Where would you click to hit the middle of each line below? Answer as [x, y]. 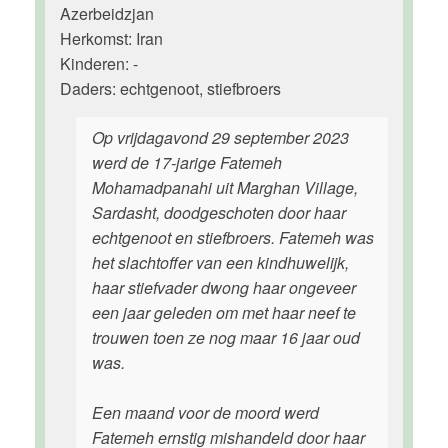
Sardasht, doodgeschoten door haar [219, 212]
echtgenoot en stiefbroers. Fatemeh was [233, 237]
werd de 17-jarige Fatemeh [187, 162]
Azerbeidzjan [107, 13]
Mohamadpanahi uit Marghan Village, [225, 187]
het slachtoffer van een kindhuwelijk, [220, 262]
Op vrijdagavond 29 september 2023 [220, 137]
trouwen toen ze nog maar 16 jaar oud [226, 337]
